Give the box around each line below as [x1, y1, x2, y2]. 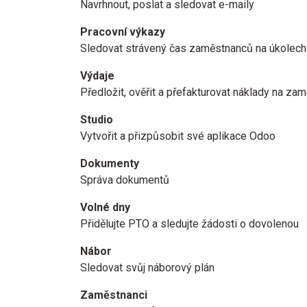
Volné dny [80, 201, 130, 214]
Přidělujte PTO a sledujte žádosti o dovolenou [80, 217, 299, 230]
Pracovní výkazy [80, 25, 165, 38]
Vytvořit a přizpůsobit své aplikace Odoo [80, 130, 275, 143]
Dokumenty [80, 157, 139, 170]
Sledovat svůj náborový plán [80, 261, 214, 274]
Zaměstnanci [80, 288, 147, 302]
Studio [80, 113, 113, 126]
